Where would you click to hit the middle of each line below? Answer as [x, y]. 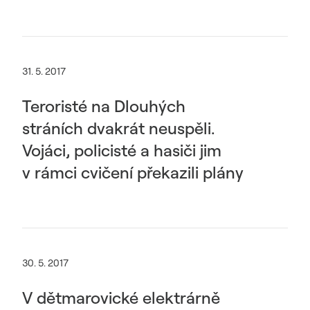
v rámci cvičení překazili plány [133, 172]
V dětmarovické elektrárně [121, 298]
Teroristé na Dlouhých [104, 106]
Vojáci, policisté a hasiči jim [122, 150]
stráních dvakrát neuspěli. [119, 128]
